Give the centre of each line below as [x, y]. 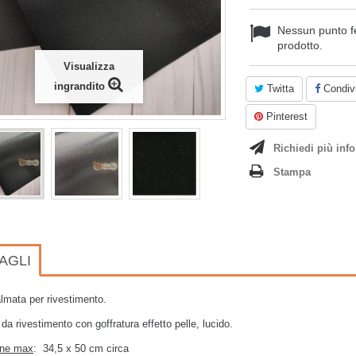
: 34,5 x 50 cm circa [81, 348]
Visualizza [89, 66]
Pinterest [285, 116]
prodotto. [300, 45]
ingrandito [79, 86]
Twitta [279, 89]
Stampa [292, 172]
